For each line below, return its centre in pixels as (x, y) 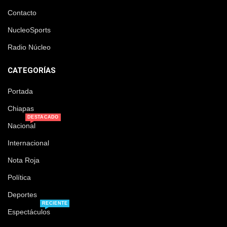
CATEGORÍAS (32, 71)
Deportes (22, 195)
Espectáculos (29, 212)
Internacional (28, 143)
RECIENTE (55, 203)
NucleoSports (29, 30)
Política (19, 178)
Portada (20, 91)
